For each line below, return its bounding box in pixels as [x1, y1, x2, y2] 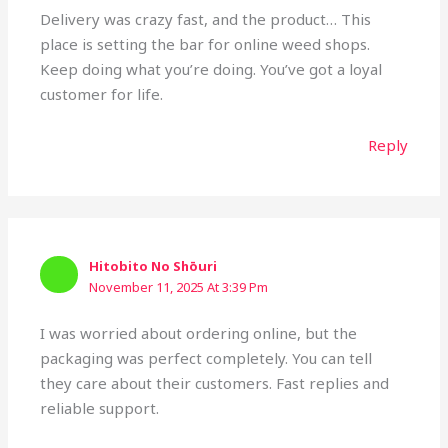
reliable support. [40, 398, 160, 419]
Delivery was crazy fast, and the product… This [40, 8, 372, 29]
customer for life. [40, 83, 164, 104]
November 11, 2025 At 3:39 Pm [89, 277, 269, 296]
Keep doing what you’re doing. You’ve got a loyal [40, 58, 383, 79]
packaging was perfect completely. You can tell [40, 348, 373, 369]
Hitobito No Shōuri [89, 256, 218, 275]
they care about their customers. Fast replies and [40, 373, 390, 394]
